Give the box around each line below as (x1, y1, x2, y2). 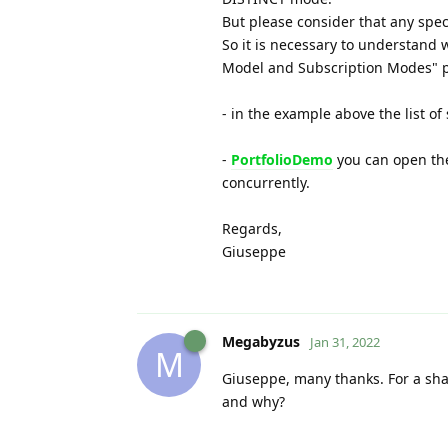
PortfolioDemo (231, 149, 333, 169)
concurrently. (222, 172, 310, 192)
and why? (222, 391, 285, 411)
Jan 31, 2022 (310, 332, 380, 351)
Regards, (222, 218, 282, 238)
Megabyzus (222, 331, 300, 351)
